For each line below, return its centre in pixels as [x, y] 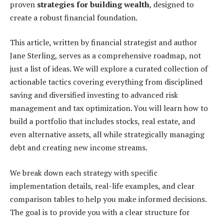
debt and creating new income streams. [79, 148]
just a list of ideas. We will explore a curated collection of [109, 69]
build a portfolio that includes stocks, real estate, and [102, 121]
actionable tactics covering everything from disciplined [106, 82]
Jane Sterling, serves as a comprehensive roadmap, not [105, 56]
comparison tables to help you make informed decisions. [108, 199]
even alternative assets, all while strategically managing [107, 135]
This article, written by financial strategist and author [103, 43]
